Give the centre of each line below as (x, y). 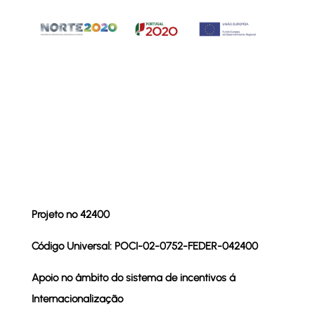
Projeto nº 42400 (70, 214)
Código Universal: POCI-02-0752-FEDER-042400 (144, 246)
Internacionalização (77, 298)
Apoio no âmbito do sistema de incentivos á (133, 277)
